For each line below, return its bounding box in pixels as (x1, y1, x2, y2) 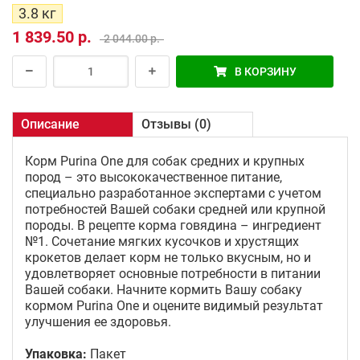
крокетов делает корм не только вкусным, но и (25, 250, 311, 265)
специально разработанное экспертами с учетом (25, 186, 321, 201)
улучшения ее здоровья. (25, 314, 171, 329)
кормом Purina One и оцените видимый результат (25, 298, 323, 313)
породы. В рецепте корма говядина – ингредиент (25, 218, 321, 233)
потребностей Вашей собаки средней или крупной (25, 202, 325, 217)
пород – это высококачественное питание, (25, 170, 282, 185)
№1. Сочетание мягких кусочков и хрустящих (25, 234, 299, 249)
